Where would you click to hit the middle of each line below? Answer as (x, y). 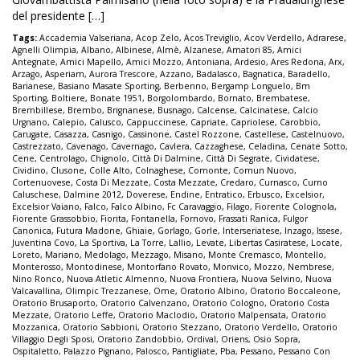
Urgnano (30, 123)
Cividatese (296, 159)
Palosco (151, 352)
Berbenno (185, 86)
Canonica (32, 231)
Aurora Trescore (122, 74)
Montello (305, 255)
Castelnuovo (317, 135)
